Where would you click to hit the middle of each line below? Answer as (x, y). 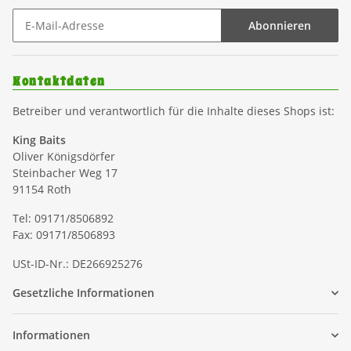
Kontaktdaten (59, 82)
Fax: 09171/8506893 (64, 235)
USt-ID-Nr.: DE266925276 (78, 264)
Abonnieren (280, 26)
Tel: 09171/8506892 (65, 219)
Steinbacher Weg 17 (65, 173)
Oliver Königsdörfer (64, 157)
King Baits (39, 140)
